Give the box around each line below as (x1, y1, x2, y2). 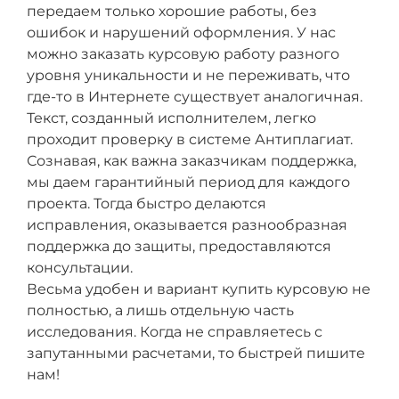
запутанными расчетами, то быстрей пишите (27, 345, 365, 362)
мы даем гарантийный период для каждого (27, 174, 350, 191)
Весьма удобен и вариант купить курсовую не (27, 281, 370, 297)
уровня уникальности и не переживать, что (27, 67, 350, 84)
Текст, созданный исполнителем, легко (27, 110, 316, 126)
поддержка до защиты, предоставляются (27, 238, 331, 255)
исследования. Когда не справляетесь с (27, 323, 322, 340)
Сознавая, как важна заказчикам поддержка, (27, 152, 356, 169)
